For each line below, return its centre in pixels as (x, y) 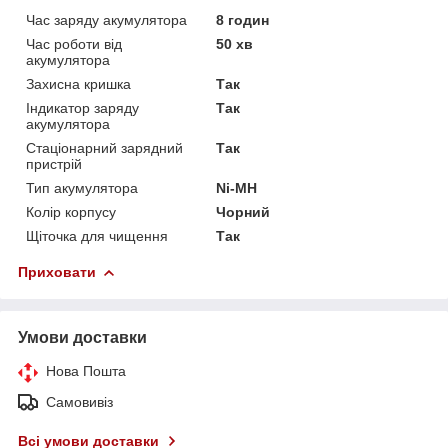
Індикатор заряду (82, 107)
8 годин (243, 19)
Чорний (243, 211)
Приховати (57, 271)
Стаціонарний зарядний (104, 147)
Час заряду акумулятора (106, 19)
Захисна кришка (78, 83)
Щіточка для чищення (97, 235)
